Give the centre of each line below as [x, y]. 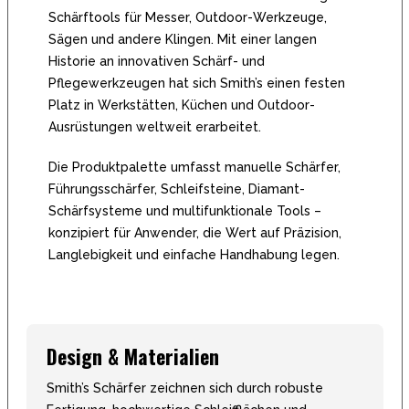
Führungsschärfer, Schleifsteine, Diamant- [176, 189]
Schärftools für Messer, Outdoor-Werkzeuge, [187, 17]
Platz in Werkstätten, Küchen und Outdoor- [181, 105]
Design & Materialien [132, 356]
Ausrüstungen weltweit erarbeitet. [154, 126]
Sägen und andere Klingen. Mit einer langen [182, 39]
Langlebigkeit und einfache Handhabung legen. [194, 254]
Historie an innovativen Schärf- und [156, 61]
